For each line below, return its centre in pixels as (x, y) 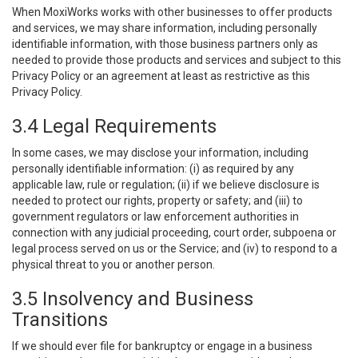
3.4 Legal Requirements (114, 126)
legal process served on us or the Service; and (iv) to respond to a (175, 249)
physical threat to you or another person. (113, 265)
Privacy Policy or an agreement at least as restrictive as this (161, 76)
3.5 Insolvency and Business (133, 299)
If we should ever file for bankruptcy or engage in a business (162, 346)
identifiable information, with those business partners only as (165, 44)
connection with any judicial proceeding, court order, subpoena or (174, 233)
